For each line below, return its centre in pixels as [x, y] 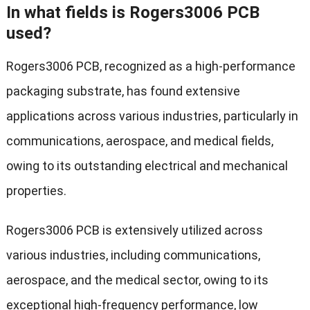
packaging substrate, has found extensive [123, 91]
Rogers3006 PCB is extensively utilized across [134, 230]
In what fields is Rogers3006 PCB [133, 13]
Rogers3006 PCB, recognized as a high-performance [151, 66]
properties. [36, 191]
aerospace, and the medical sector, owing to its [137, 280]
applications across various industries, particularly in [152, 116]
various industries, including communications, [133, 255]
